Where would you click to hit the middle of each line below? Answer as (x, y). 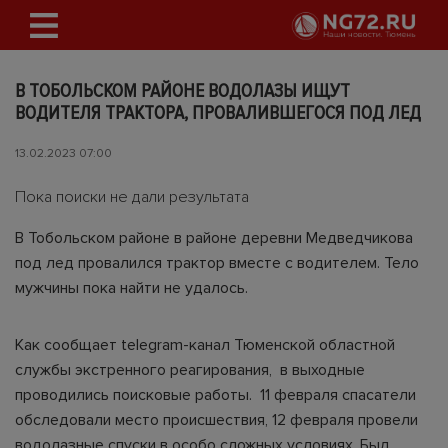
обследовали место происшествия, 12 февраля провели (216, 420)
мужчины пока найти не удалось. (131, 288)
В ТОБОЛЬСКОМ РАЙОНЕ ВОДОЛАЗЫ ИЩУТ (182, 91)
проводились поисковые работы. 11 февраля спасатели (215, 395)
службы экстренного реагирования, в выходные (190, 370)
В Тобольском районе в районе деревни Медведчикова (214, 238)
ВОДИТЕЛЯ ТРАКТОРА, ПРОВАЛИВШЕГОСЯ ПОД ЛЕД (218, 113)
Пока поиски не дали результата (132, 197)
